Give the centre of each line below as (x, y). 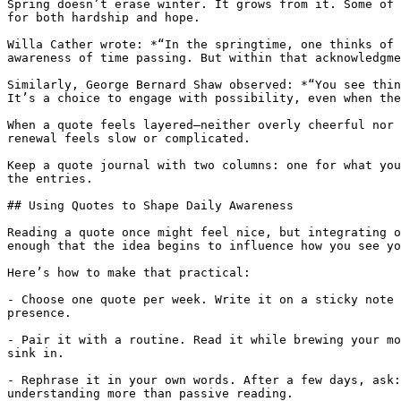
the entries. (50, 179)
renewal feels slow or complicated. (129, 138)
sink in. (36, 353)
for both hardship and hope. (104, 17)
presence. (39, 313)
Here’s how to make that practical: (129, 273)
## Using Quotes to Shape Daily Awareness (150, 205)
